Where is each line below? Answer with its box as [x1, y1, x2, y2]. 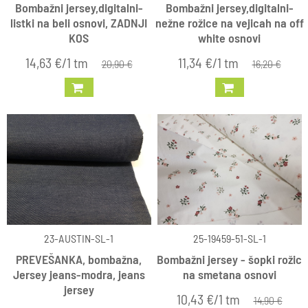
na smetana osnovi [182, 266, 276, 282]
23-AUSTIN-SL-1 [44, 231, 113, 245]
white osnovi [198, 30, 261, 45]
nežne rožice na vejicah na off [155, 14, 304, 30]
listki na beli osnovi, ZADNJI [10, 14, 147, 30]
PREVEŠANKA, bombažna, [16, 251, 142, 267]
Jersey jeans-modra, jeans [12, 266, 145, 282]
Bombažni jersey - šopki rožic [157, 251, 302, 267]
